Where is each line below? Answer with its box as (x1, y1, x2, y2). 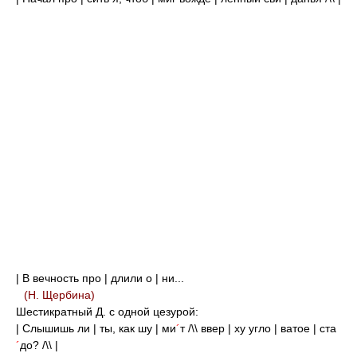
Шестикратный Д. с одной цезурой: (16, 305, 198, 318)
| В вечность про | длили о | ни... (16, 272, 184, 284)
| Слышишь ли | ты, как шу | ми (16, 322, 176, 335)
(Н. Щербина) (24, 288, 95, 301)
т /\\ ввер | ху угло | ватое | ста (180, 322, 336, 335)
